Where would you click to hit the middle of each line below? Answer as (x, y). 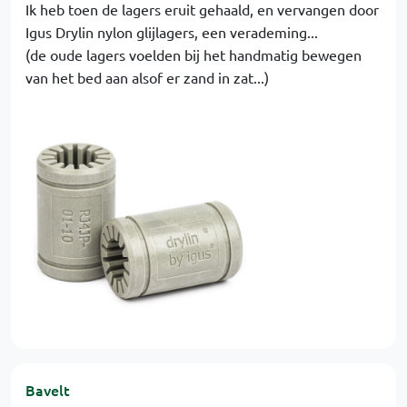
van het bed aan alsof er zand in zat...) (147, 77)
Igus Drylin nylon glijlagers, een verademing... (172, 31)
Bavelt (48, 389)
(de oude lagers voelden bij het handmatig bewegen (194, 54)
